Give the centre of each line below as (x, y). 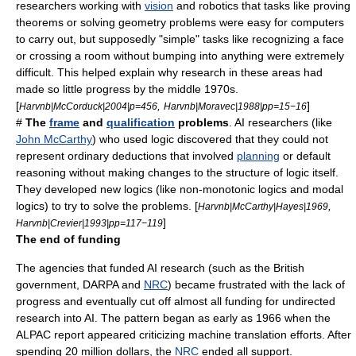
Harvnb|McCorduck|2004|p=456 (88, 106)
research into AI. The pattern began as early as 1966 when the (173, 318)
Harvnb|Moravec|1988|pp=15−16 (235, 106)
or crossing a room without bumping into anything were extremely (180, 56)
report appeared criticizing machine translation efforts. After (201, 335)
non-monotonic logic (230, 189)
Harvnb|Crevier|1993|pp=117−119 (89, 223)
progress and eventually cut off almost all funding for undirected (176, 301)
